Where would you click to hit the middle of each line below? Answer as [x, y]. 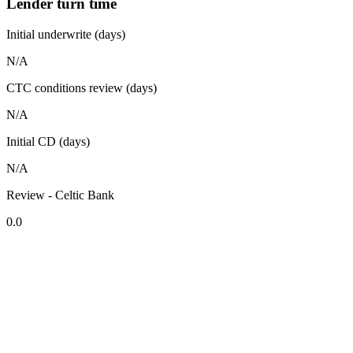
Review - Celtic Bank [60, 195]
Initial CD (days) [48, 141]
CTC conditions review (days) [82, 87]
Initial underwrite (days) [66, 34]
